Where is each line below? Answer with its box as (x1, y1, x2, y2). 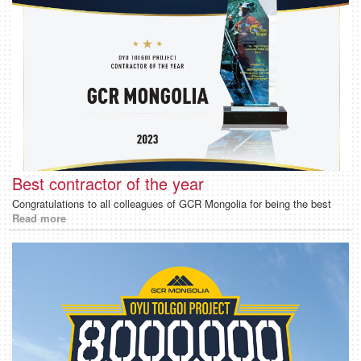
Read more (12, 210, 66, 226)
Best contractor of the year (12, 172, 204, 196)
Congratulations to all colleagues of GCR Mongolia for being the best (12, 196, 331, 212)
